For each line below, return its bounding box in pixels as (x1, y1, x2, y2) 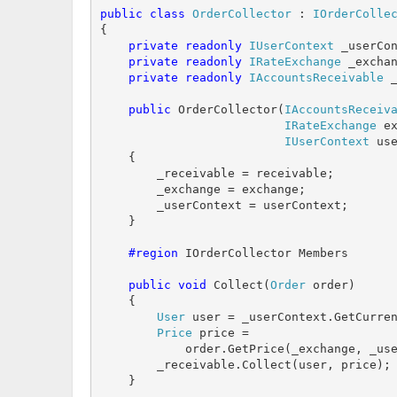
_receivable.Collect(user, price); (99, 357, 391, 371)
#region (99, 245, 178, 260)
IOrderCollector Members (177, 245, 348, 260)
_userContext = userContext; (99, 198, 348, 212)
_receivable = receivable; (99, 166, 334, 180)
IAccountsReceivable (248, 70, 384, 84)
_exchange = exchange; (99, 182, 306, 196)
